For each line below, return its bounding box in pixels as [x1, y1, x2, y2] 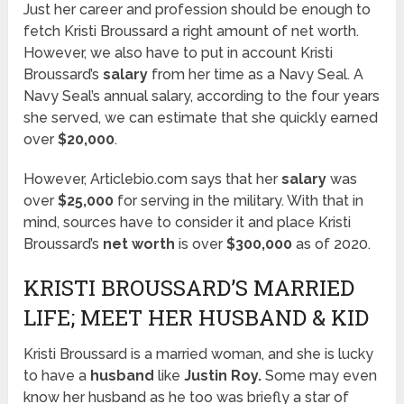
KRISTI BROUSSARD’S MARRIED [23, 273, 355, 303]
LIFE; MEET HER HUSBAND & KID [23, 303, 370, 333]
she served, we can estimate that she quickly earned [23, 109, 379, 127]
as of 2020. [292, 235, 372, 253]
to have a [23, 367, 91, 385]
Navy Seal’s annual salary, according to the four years [23, 87, 381, 106]
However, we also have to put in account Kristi [23, 44, 334, 62]
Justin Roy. [184, 367, 262, 385]
